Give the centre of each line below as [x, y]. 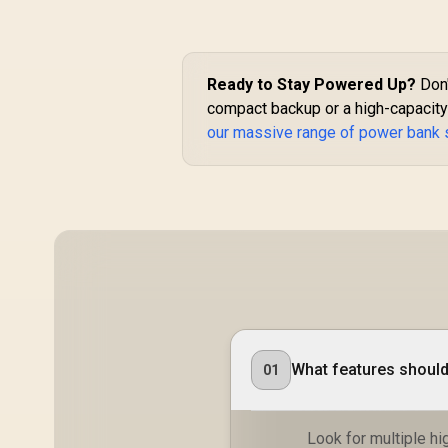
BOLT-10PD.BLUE [290, 51]
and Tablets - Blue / [290, 31]
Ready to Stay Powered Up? [312, 84]
